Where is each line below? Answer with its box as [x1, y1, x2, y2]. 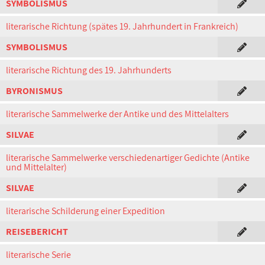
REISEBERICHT [6, 225, 68, 238]
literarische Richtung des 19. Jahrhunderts [6, 64, 172, 76]
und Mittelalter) [6, 161, 67, 173]
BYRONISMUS [6, 85, 63, 97]
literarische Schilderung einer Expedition [6, 205, 165, 217]
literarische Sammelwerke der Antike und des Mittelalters [6, 108, 229, 120]
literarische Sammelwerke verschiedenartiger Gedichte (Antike [6, 151, 250, 164]
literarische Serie [6, 248, 71, 261]
